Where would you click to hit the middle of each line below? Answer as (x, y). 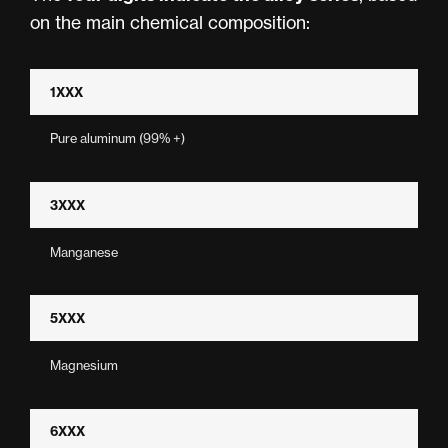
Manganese (84, 251)
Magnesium (84, 364)
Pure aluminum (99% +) (117, 138)
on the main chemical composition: (170, 22)
